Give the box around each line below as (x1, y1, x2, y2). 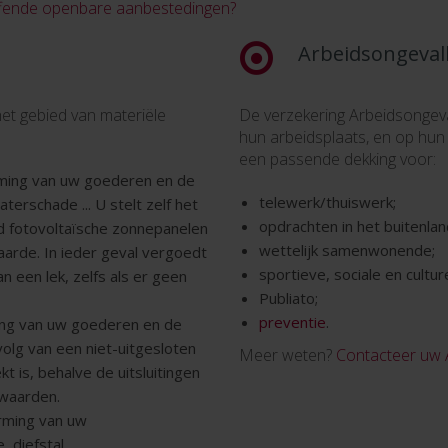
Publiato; (259, 288, 318, 309)
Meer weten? (239, 344, 336, 367)
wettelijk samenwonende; (259, 240, 435, 261)
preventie (259, 312, 326, 333)
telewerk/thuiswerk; (259, 192, 396, 213)
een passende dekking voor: (239, 148, 436, 171)
